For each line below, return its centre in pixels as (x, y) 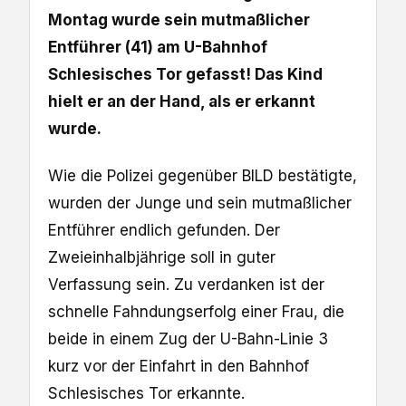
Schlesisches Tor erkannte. (146, 394)
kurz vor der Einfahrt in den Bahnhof (179, 367)
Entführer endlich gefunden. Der (164, 231)
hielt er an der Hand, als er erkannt (182, 102)
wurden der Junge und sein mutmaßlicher (200, 203)
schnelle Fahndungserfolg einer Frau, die (196, 312)
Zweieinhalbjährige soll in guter (162, 258)
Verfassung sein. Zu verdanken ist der (186, 285)
